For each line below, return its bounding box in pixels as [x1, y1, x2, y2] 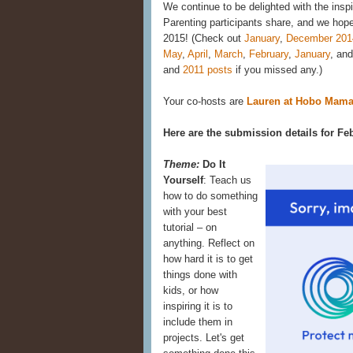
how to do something [163, 190, 258, 202]
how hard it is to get [163, 253, 253, 265]
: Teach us [203, 174, 251, 186]
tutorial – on [163, 221, 217, 233]
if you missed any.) [232, 64, 322, 76]
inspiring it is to [163, 300, 232, 312]
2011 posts [183, 64, 232, 76]
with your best [163, 206, 227, 217]
